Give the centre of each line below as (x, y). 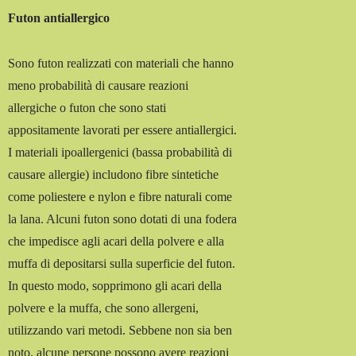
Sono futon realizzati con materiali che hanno (121, 64)
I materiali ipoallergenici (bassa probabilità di (120, 153)
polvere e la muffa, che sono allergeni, (104, 308)
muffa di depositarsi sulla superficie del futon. (122, 264)
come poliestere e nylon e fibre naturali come (120, 197)
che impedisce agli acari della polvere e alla (116, 242)
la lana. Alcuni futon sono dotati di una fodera (123, 219)
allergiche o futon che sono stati (87, 108)
